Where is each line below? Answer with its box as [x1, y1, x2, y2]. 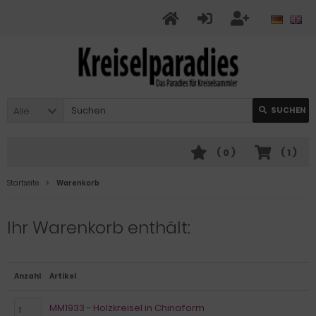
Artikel [49, 271, 76, 281]
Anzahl [14, 271, 41, 281]
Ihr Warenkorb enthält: [7, 216, 190, 239]
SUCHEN [271, 104, 306, 116]
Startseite [7, 178, 39, 188]
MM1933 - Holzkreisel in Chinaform [49, 301, 205, 315]
